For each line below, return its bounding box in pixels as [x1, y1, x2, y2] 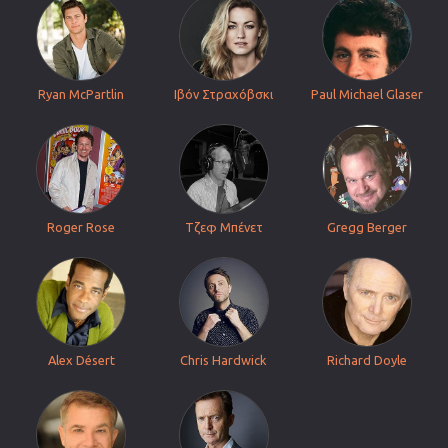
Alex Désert [47, 353, 115, 367]
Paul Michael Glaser [310, 87, 423, 101]
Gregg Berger [326, 220, 407, 234]
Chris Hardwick [180, 353, 268, 367]
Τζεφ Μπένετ [184, 220, 263, 234]
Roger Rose [47, 220, 116, 234]
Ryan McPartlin [38, 87, 125, 101]
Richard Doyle [326, 353, 407, 367]
